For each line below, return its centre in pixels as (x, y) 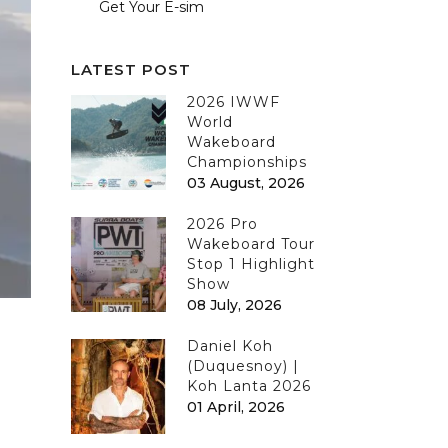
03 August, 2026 (246, 183)
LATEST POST (131, 69)
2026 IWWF (233, 102)
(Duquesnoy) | (243, 366)
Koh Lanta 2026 (249, 386)
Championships (247, 162)
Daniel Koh (230, 346)
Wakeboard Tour (251, 244)
